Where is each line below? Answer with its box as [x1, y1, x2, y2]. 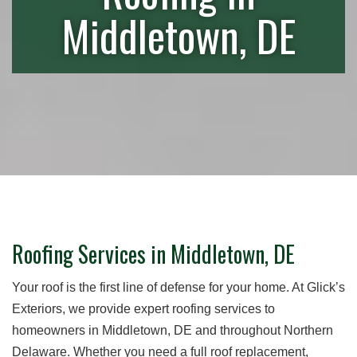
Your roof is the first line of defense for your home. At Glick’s [12, 280, 345, 294]
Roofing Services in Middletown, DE [12, 237, 295, 270]
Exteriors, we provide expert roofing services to [12, 301, 275, 316]
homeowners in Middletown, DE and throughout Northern [12, 323, 333, 337]
